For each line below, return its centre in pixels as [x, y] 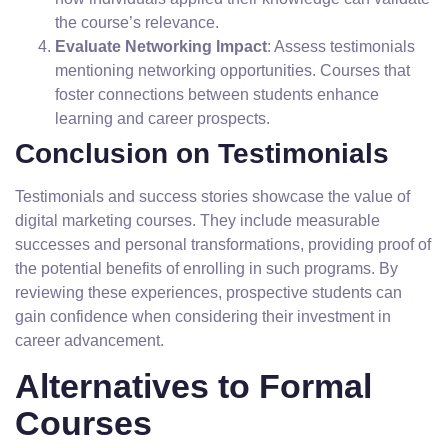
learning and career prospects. [162, 118]
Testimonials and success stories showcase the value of [212, 196]
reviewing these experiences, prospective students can [208, 292]
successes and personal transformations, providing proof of [223, 244]
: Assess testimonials [341, 46]
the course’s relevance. [137, 22]
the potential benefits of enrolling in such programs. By [206, 268]
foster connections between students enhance [217, 94]
